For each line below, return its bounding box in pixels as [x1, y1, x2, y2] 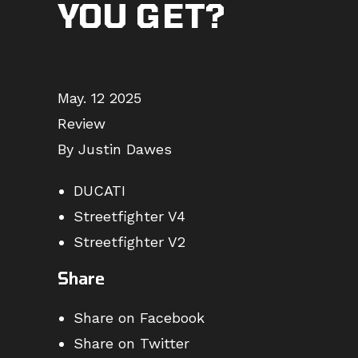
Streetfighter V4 [74, 208, 185, 225]
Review [58, 115, 105, 132]
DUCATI [74, 182, 125, 199]
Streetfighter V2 [74, 233, 185, 250]
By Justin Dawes [58, 141, 172, 157]
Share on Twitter [74, 335, 189, 352]
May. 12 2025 [58, 89, 141, 106]
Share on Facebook [74, 309, 205, 326]
